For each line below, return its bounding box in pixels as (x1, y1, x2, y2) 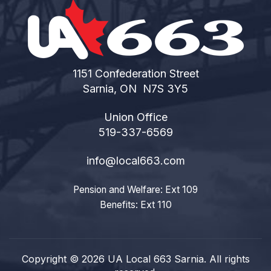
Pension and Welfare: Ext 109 (73, 184, 198, 195)
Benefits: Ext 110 (99, 199, 172, 211)
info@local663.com (86, 154, 185, 167)
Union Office (103, 111, 168, 123)
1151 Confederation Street (72, 67, 199, 80)
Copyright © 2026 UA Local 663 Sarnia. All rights (21, 253, 250, 265)
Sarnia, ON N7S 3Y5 (83, 82, 188, 95)
